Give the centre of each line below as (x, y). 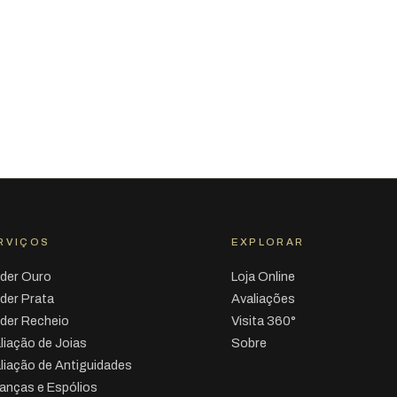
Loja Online (263, 277)
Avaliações (263, 299)
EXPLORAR (268, 242)
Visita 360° (263, 321)
